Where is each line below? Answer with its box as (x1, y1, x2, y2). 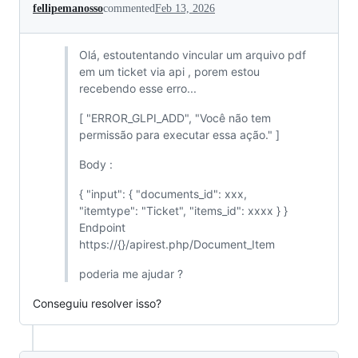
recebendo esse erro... (78, 82, 197, 95)
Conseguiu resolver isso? (33, 296, 161, 310)
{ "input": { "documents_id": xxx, (78, 187, 247, 201)
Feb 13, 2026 (155, 2, 215, 14)
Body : (78, 157, 113, 171)
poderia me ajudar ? (78, 267, 183, 280)
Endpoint (78, 221, 125, 234)
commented (103, 2, 155, 14)
